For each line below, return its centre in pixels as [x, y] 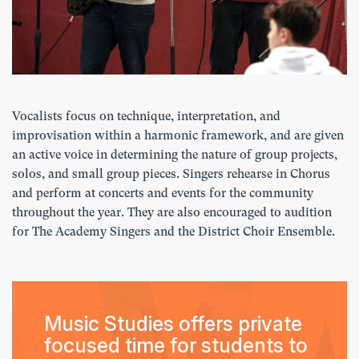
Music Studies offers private [173, 324]
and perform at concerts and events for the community [163, 194]
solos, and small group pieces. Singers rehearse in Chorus [171, 174]
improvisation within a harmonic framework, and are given [178, 136]
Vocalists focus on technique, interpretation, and [146, 117]
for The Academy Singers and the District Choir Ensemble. [175, 232]
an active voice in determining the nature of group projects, [175, 155]
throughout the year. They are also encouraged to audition [172, 213]
